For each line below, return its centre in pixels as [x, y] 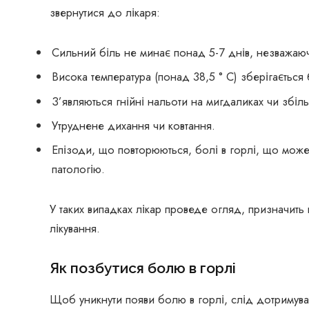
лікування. [75, 228]
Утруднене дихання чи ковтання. [133, 125]
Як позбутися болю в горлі [143, 268]
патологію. [78, 169]
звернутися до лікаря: [105, 13]
